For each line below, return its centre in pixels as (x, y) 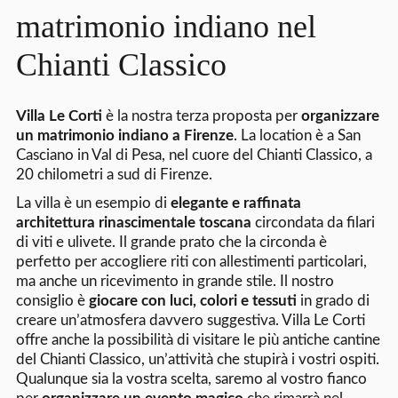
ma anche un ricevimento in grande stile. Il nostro (175, 281)
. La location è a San (297, 135)
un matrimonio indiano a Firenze (124, 135)
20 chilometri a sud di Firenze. (114, 174)
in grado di (333, 300)
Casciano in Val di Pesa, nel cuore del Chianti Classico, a (194, 155)
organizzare (340, 115)
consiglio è (52, 300)
